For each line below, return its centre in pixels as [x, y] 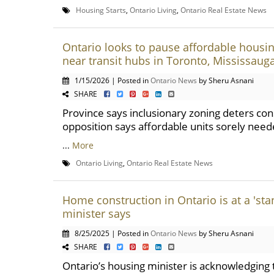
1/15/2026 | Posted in [110, 80]
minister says [97, 213]
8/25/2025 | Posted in [110, 233]
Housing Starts [101, 10]
